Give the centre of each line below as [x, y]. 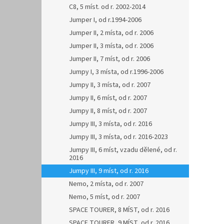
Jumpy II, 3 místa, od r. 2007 [110, 85]
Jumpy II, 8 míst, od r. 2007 [108, 111]
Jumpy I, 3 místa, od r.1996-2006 [116, 72]
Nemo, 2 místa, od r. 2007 [106, 184]
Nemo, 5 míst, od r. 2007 [104, 197]
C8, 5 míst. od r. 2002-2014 [107, 7]
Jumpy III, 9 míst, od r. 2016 [109, 171]
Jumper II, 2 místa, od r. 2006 [111, 33]
